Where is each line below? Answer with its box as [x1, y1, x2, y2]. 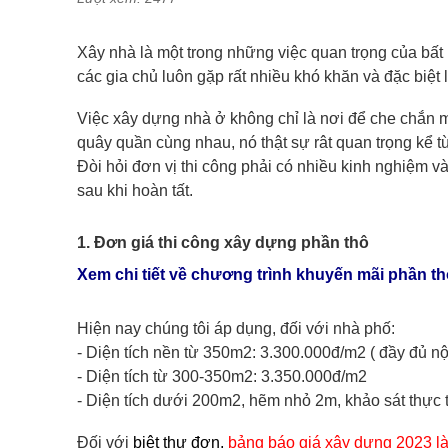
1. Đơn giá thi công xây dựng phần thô [77, 234, 369, 251]
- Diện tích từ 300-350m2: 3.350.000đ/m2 [77, 367, 367, 385]
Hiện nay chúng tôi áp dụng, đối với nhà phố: [77, 319, 395, 337]
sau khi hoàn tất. [77, 182, 193, 199]
